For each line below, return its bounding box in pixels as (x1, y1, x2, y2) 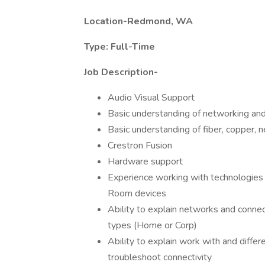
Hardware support (108, 155, 183, 168)
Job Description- (84, 66, 158, 79)
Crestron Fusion (108, 139, 172, 152)
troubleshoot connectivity (108, 251, 212, 264)
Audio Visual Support (108, 91, 195, 104)
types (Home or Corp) (108, 219, 197, 232)
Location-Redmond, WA (84, 15, 193, 28)
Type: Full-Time (84, 40, 155, 53)
